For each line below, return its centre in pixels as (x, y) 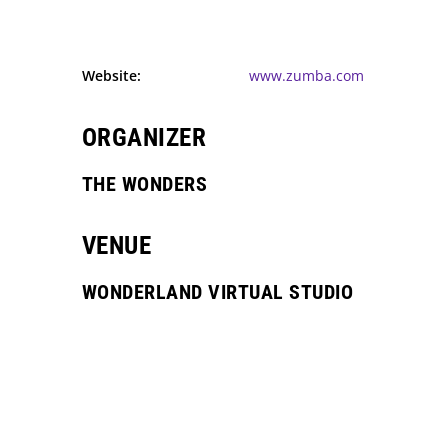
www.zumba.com (306, 75)
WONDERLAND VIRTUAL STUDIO (217, 292)
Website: (111, 75)
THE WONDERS (144, 184)
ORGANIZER (144, 137)
